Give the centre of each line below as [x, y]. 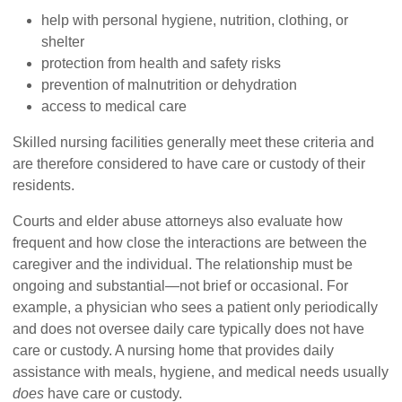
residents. [44, 186]
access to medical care [114, 107]
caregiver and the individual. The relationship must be [183, 265]
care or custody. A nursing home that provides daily [174, 351]
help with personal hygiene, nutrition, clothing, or [195, 21]
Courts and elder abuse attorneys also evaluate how [178, 222]
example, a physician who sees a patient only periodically [196, 308]
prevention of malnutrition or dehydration [170, 85]
